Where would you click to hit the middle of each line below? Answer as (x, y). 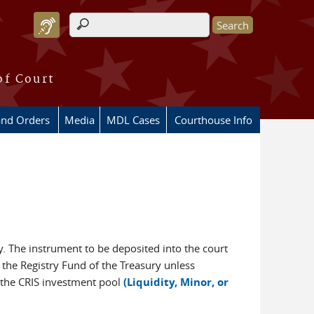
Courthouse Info (213, 120)
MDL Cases (133, 120)
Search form (108, 33)
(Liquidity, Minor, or (176, 282)
